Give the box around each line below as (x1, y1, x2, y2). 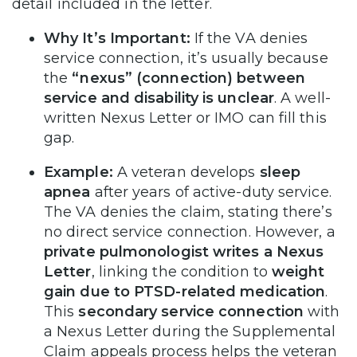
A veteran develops (112, 163, 260, 181)
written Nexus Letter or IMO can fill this (44, 108, 327, 127)
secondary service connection (78, 302, 304, 320)
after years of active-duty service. (90, 182, 331, 201)
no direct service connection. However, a (44, 222, 335, 241)
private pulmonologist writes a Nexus (44, 242, 324, 261)
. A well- (273, 88, 331, 107)
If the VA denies (190, 29, 308, 47)
